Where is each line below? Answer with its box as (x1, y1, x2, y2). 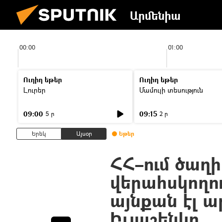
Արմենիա (130, 7, 181, 23)
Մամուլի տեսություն (139, 85, 203, 95)
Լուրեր (23, 85, 46, 95)
